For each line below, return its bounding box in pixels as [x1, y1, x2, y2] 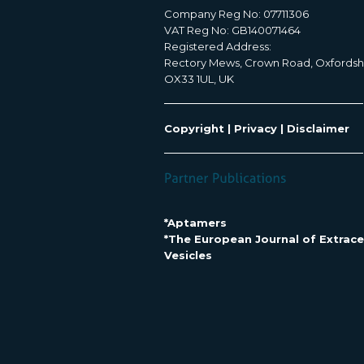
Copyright [164, 122, 224, 135]
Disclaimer [287, 122, 349, 135]
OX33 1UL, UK [164, 72, 234, 85]
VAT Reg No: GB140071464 [164, 24, 301, 37]
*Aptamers [164, 216, 227, 229]
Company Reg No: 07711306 [164, 7, 309, 20]
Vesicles [164, 249, 212, 262]
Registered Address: [164, 40, 271, 53]
